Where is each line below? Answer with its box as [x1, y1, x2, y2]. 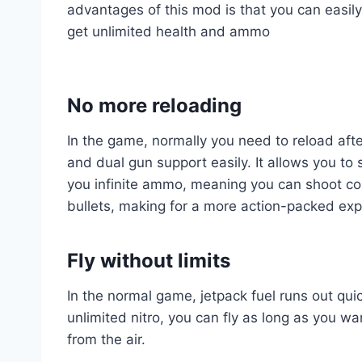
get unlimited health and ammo [67, 23, 270, 40]
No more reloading [67, 93, 246, 117]
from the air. [67, 330, 145, 347]
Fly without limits [67, 248, 235, 272]
